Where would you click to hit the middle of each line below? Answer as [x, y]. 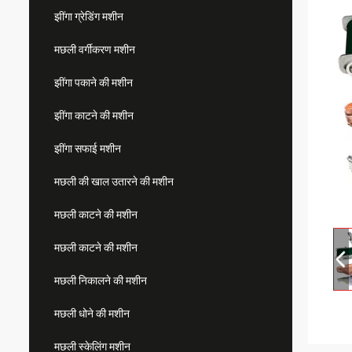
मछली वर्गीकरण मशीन [95, 49]
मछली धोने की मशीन [92, 313]
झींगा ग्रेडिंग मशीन [89, 16]
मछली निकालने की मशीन [101, 280]
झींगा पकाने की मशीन [93, 82]
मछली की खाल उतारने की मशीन [114, 181]
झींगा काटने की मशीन [94, 115]
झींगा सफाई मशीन [88, 148]
